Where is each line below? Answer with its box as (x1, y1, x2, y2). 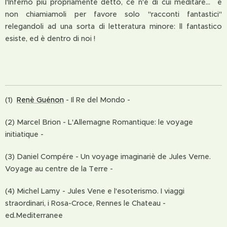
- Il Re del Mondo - (64, 95, 132, 104)
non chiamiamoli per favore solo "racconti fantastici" (5, 10, 222, 19)
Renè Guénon (17, 95, 64, 104)
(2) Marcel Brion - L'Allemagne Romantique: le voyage (5, 118, 193, 127)
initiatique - (5, 130, 44, 139)
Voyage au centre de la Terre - (5, 164, 113, 173)
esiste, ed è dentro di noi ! (5, 34, 95, 43)
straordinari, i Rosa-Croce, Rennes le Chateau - (5, 199, 166, 208)
